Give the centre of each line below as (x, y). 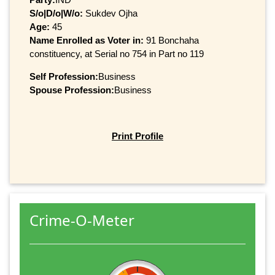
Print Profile (137, 136)
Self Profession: (64, 76)
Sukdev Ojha (110, 13)
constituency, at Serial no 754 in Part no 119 (117, 53)
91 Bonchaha (172, 40)
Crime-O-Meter (82, 220)
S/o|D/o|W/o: (56, 13)
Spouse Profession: (72, 90)
